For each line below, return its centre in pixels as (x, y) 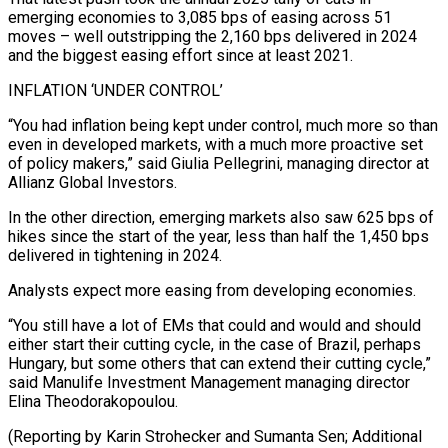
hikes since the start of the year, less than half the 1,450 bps (218, 236)
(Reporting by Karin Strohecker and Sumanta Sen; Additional (215, 436)
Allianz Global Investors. (92, 182)
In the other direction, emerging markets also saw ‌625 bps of (221, 217)
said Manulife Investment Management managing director (209, 382)
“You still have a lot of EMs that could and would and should (214, 325)
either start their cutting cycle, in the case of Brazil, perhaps (214, 344)
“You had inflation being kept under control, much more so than (223, 125)
